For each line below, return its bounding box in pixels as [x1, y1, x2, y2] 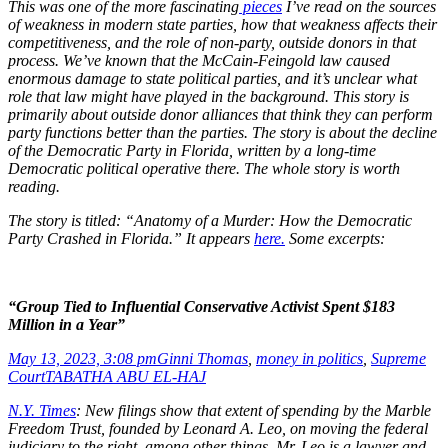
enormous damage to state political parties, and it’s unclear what [8, 69, 417, 87]
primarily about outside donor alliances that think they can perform [8, 105, 433, 123]
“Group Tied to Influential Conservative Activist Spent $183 [8, 297, 395, 315]
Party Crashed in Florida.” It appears [8, 229, 254, 247]
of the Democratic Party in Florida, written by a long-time [8, 141, 376, 159]
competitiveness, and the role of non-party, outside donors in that [8, 33, 416, 51]
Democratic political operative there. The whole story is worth [8, 159, 400, 177]
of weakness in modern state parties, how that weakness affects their [8, 15, 437, 33]
